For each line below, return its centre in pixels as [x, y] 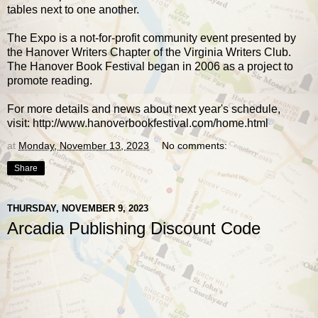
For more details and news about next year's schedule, [144, 109]
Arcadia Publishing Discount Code [134, 228]
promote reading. [51, 80]
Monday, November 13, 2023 [84, 145]
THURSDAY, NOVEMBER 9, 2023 [78, 209]
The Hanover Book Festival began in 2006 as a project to [150, 66]
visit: [20, 123]
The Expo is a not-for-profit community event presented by [152, 38]
